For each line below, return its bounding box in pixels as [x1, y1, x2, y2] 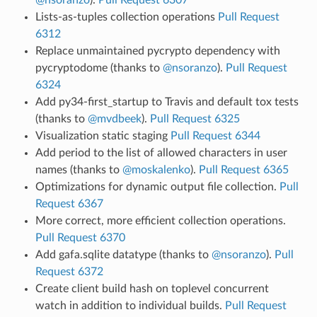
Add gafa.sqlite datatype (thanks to [35, 248, 212, 260]
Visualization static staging [35, 129, 171, 142]
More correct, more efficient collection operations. [35, 214, 286, 226]
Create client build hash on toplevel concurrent [35, 282, 269, 294]
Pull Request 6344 [170, 129, 260, 142]
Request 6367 [35, 197, 103, 209]
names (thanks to [35, 163, 122, 175]
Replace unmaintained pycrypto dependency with [35, 45, 280, 57]
